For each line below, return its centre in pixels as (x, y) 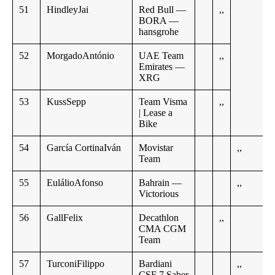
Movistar (156, 148)
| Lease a (156, 113)
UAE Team (161, 56)
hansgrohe (159, 32)
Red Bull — (162, 10)
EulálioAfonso (75, 183)
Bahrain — (160, 183)
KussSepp (66, 102)
